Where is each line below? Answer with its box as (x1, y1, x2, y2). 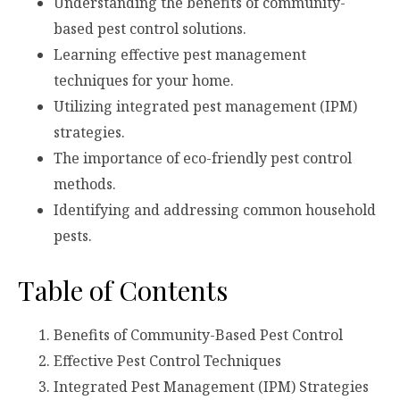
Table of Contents (18, 272, 228, 309)
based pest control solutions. (54, 19, 246, 39)
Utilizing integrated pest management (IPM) (54, 96, 357, 117)
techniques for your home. (54, 71, 234, 91)
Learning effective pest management (54, 45, 306, 65)
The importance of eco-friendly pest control (54, 148, 352, 169)
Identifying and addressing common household (54, 200, 376, 221)
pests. (54, 226, 92, 246)
